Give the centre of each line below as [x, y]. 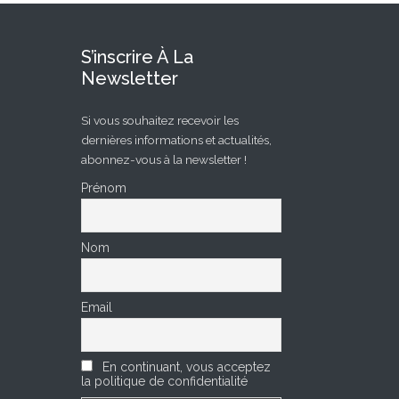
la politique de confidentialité [164, 382]
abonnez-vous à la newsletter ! [164, 159]
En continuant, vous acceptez [185, 367]
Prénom [104, 188]
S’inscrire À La [137, 57]
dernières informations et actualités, [176, 139]
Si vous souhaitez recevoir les [160, 120]
